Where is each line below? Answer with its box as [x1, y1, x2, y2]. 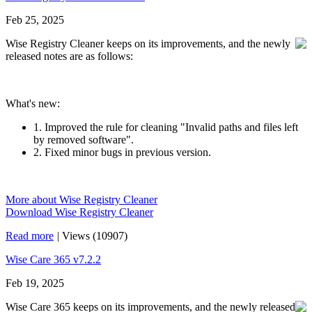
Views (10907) [62, 230, 127, 242]
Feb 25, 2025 [6, 14, 64, 26]
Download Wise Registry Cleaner [6, 206, 153, 218]
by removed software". [33, 134, 134, 146]
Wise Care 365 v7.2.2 [6, 253, 101, 265]
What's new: [6, 97, 60, 109]
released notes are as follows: [6, 50, 133, 62]
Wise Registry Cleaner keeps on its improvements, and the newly [6, 38, 290, 49]
